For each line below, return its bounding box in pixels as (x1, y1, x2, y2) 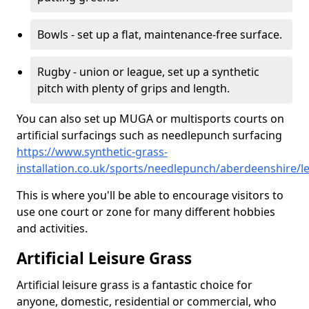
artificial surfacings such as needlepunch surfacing (17, 128, 282, 143)
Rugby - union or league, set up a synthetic (37, 64, 259, 79)
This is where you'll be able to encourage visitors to (17, 188, 283, 203)
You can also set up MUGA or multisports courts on (17, 111, 284, 126)
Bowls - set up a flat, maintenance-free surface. (37, 27, 282, 42)
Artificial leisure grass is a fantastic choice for (17, 277, 252, 292)
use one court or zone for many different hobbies (17, 204, 275, 219)
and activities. (17, 221, 88, 236)
